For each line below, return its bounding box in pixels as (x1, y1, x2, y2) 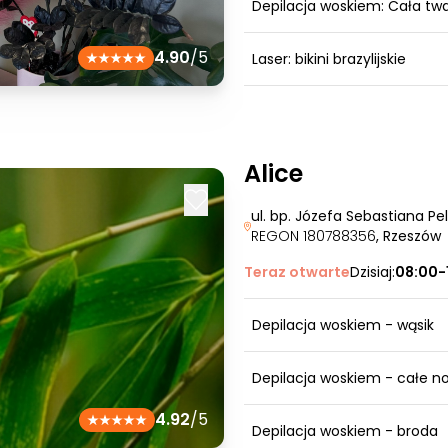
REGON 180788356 (250, 226, 376, 246)
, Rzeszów (375, 226, 441, 246)
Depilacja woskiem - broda (252, 421, 438, 441)
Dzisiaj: (350, 262, 395, 282)
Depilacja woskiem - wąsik (252, 315, 434, 335)
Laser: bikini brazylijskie (252, 49, 406, 69)
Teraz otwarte (244, 262, 350, 282)
